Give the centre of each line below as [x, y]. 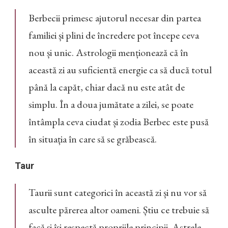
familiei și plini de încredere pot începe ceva [114, 35]
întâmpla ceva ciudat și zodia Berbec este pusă [119, 122]
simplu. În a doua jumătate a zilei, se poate [111, 105]
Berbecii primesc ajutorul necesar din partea [115, 18]
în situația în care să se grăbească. [93, 139]
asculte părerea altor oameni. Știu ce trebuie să [119, 210]
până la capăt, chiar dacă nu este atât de [107, 87]
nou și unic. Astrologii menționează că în [108, 53]
